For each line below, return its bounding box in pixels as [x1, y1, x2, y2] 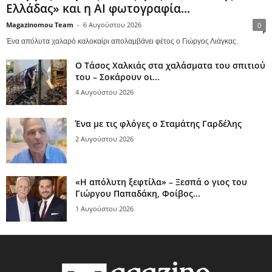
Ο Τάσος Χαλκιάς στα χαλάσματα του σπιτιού [75, 59, 265, 71]
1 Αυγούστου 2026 [75, 203, 134, 213]
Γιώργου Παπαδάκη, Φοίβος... [75, 187, 200, 199]
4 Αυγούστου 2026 [75, 87, 134, 97]
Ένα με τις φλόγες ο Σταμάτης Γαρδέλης [75, 117, 242, 129]
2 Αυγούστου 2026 [75, 134, 134, 143]
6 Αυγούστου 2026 [83, 19, 141, 29]
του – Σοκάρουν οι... [75, 70, 160, 83]
